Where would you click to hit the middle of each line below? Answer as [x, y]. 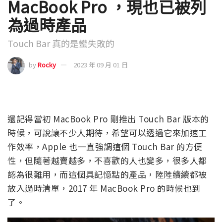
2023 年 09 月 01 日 [101, 64]
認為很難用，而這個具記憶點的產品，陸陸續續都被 [107, 174]
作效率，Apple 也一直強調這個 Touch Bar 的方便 [105, 146]
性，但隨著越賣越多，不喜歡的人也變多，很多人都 [107, 160]
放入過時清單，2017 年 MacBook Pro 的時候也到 [104, 188]
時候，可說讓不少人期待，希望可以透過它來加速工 [107, 132]
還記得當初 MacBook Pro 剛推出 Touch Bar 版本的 [108, 118]
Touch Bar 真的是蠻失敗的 [61, 43]
